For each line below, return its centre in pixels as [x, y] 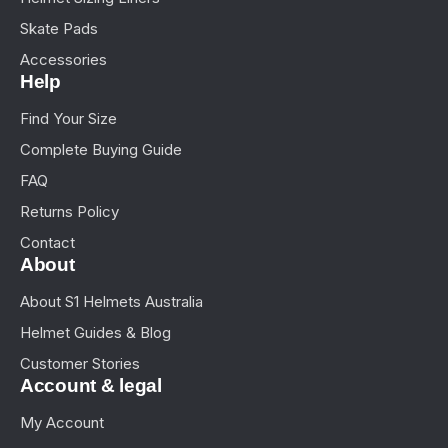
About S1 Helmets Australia [111, 302]
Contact [47, 243]
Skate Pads [59, 29]
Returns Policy [69, 212]
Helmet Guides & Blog [95, 333]
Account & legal [91, 386]
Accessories [63, 60]
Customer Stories [80, 364]
